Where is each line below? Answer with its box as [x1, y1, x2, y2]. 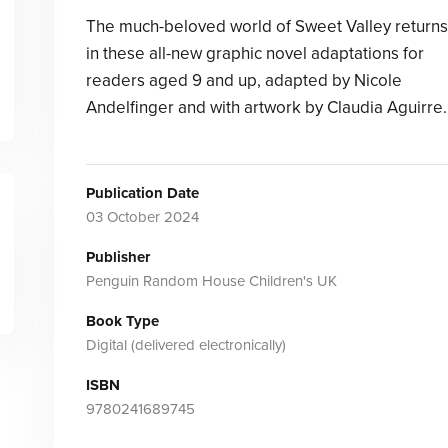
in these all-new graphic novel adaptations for [85, 43, 424, 64]
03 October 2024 [85, 208, 199, 226]
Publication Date [85, 184, 199, 202]
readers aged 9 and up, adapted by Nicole [85, 70, 402, 91]
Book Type [85, 312, 159, 330]
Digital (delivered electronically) [85, 336, 286, 354]
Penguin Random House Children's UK [85, 272, 337, 290]
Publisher [85, 248, 150, 266]
